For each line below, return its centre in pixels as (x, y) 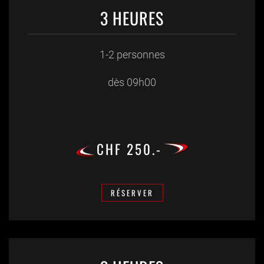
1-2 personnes (132, 54)
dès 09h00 (132, 82)
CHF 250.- (129, 149)
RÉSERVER (132, 192)
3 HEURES (132, 18)
